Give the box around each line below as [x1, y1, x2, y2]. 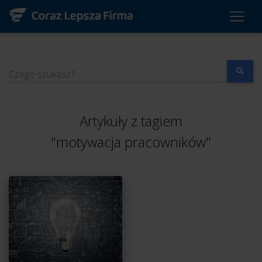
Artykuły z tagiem [80, 111, 182, 131]
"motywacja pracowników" [51, 132, 211, 152]
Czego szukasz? [9, 68, 74, 81]
